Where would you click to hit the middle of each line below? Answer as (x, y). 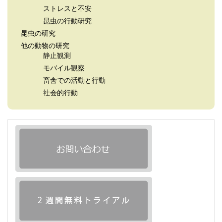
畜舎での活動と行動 (74, 81)
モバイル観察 (64, 68)
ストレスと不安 (67, 9)
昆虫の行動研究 (67, 21)
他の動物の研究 (45, 46)
